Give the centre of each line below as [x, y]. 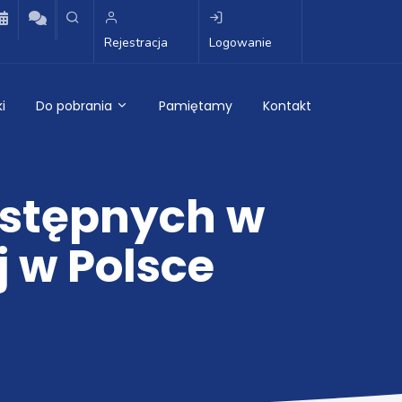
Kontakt [287, 106]
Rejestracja [136, 43]
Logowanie [240, 43]
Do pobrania [76, 106]
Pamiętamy [196, 106]
